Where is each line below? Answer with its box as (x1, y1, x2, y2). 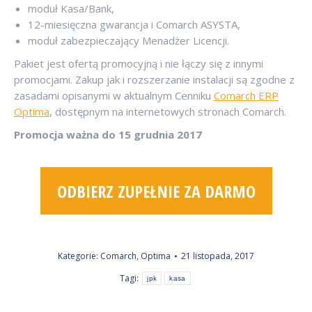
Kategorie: (58, 250, 100, 263)
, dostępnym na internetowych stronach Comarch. (49, 104, 286, 118)
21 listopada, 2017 (181, 250, 254, 263)
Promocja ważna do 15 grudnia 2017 (14, 127, 202, 141)
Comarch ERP (214, 88, 279, 102)
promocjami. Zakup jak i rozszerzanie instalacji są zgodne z (14, 72, 295, 86)
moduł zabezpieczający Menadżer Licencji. (28, 33, 229, 47)
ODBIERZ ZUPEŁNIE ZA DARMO (56, 180, 256, 203)
